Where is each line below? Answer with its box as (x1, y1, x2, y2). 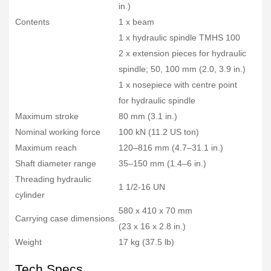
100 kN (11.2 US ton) (119, 126, 199, 137)
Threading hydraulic (15, 174, 91, 184)
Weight (15, 237, 42, 247)
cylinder (15, 189, 45, 200)
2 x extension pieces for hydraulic (119, 48, 246, 58)
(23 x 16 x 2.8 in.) (119, 221, 186, 231)
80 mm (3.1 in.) (119, 111, 177, 121)
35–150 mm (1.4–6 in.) (119, 158, 206, 168)
